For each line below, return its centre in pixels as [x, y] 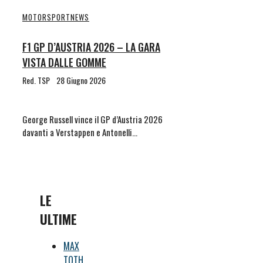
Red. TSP [36, 80]
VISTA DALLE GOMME [64, 63]
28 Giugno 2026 [81, 80]
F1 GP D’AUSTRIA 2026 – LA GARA [91, 47]
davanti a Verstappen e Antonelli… [80, 132]
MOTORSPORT [46, 17]
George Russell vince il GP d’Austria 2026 [92, 119]
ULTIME [58, 219]
